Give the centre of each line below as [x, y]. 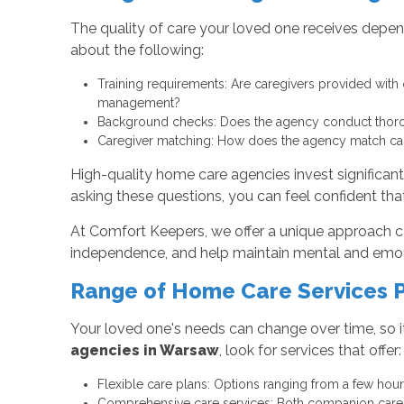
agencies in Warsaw [144, 351]
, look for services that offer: [310, 351]
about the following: [137, 50]
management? [138, 103]
